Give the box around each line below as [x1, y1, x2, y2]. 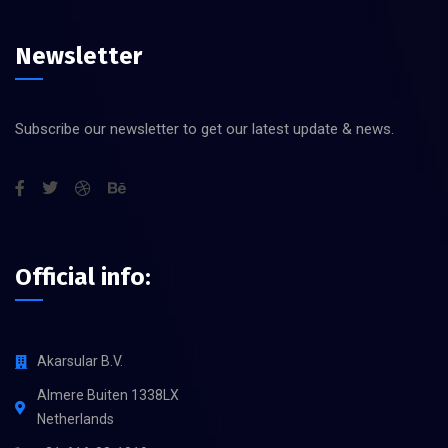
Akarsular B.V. [37, 352, 123, 369]
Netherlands [37, 410, 114, 427]
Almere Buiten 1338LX [37, 386, 179, 403]
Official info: [15, 262, 151, 291]
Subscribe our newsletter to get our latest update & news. [15, 119, 394, 138]
